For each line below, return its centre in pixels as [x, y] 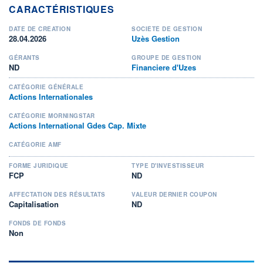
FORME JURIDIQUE [39, 165]
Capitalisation [34, 204]
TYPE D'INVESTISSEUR [168, 165]
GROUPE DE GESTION [166, 57]
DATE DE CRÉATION [40, 28]
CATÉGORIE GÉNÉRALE [46, 87]
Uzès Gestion [156, 38]
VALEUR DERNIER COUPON [174, 194]
